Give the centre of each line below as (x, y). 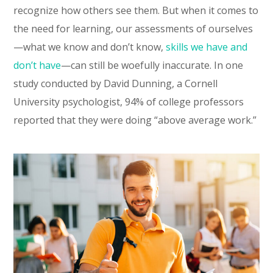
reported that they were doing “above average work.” (135, 120)
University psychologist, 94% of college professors (129, 102)
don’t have (37, 66)
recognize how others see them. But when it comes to (136, 11)
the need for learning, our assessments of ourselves (133, 29)
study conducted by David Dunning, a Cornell (116, 84)
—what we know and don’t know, (90, 47)
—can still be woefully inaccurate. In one (152, 66)
